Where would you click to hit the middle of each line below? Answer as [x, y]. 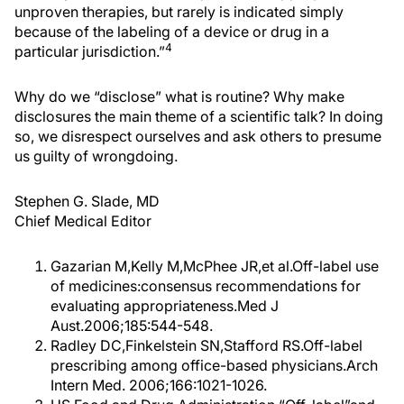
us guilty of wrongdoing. [96, 156]
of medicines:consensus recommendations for [206, 286]
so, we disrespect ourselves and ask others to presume [198, 136]
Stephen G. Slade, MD [87, 201]
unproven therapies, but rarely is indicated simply [179, 12]
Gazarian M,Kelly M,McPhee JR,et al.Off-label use [215, 266]
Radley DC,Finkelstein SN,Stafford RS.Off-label [207, 345]
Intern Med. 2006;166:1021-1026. [159, 385]
